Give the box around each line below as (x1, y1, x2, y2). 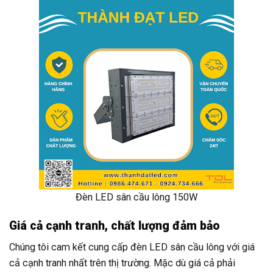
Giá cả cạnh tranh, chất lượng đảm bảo (9, 219, 220, 233)
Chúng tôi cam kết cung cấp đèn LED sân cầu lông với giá (9, 241, 255, 253)
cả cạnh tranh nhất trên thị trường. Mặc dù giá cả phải (9, 257, 235, 269)
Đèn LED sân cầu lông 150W (76, 191, 197, 203)
